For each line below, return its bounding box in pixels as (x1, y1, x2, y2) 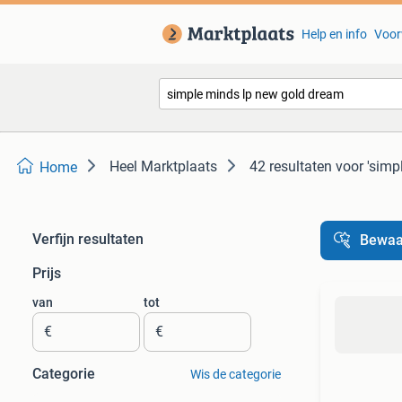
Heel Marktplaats (109, 158, 217, 175)
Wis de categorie (189, 367, 281, 381)
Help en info (301, 27, 367, 41)
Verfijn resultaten (32, 231, 144, 248)
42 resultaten (249, 158, 332, 175)
